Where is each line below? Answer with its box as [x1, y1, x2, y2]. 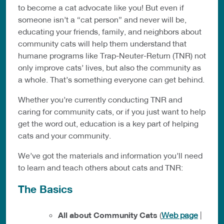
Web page [161, 210, 198, 220]
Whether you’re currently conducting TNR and [18, 94, 182, 104]
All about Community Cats [58, 210, 157, 221]
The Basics [18, 183, 72, 196]
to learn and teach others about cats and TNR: [18, 162, 183, 172]
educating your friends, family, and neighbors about [18, 26, 201, 36]
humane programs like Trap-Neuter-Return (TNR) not [18, 50, 206, 60]
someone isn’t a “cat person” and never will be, [18, 14, 186, 24]
